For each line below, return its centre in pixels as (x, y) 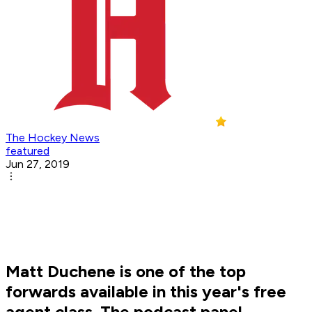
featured (28, 151)
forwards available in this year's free (146, 292)
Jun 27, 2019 (38, 164)
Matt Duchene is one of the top (126, 272)
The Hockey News (53, 138)
